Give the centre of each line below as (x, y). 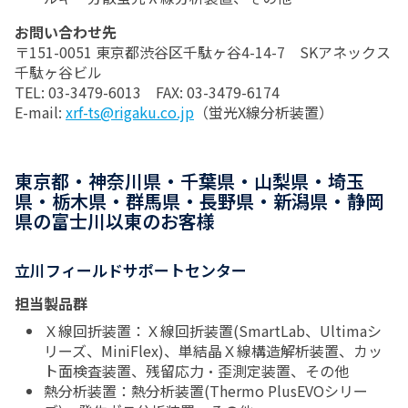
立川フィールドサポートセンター (131, 270)
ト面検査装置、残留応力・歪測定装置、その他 (196, 371)
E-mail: (38, 112)
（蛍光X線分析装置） (264, 112)
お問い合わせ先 (66, 32)
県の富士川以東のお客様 (115, 221)
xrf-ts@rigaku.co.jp (130, 112)
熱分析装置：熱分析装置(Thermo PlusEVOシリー (206, 391)
